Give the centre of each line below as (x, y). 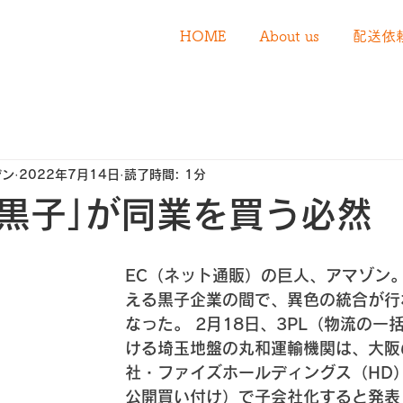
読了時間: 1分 (165, 174)
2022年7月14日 (69, 174)
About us (289, 36)
